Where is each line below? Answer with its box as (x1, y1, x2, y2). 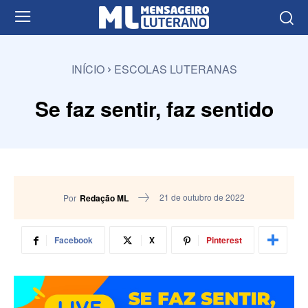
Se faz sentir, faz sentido (34, 93, 274, 123)
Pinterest (206, 234, 242, 247)
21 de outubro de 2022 (159, 191, 245, 203)
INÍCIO (71, 60, 104, 77)
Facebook (54, 234, 93, 247)
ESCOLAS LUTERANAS (113, 60, 237, 77)
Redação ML (80, 191, 129, 204)
